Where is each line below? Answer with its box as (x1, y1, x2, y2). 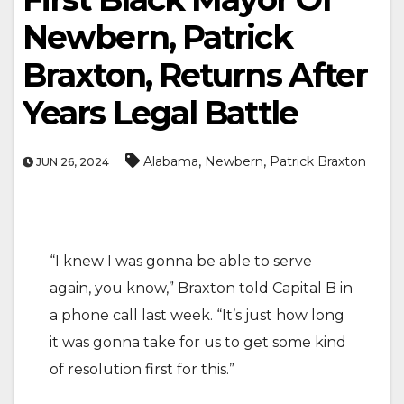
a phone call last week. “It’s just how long (50, 307, 344, 324)
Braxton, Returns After (23, 55, 368, 95)
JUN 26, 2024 (33, 155, 109, 169)
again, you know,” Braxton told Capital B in (50, 280, 353, 297)
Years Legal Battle (23, 93, 298, 133)
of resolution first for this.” (50, 361, 234, 378)
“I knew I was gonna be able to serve (50, 252, 312, 270)
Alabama (143, 153, 198, 170)
